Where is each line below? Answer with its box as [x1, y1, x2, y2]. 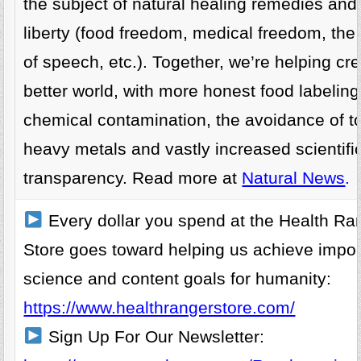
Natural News [242, 168, 346, 189]
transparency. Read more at [23, 168, 243, 189]
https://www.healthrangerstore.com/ [23, 298, 296, 318]
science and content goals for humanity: [23, 269, 332, 289]
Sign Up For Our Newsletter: [43, 327, 264, 347]
